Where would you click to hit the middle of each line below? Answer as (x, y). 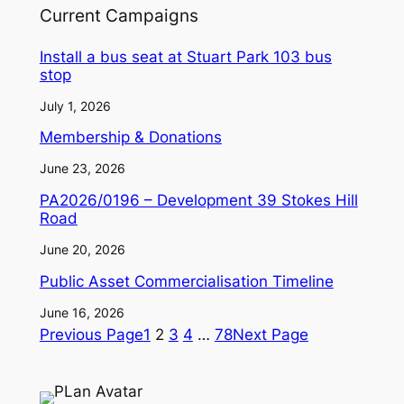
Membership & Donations (130, 138)
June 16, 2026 (82, 313)
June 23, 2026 (82, 169)
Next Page (270, 335)
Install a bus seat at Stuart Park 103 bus (185, 56)
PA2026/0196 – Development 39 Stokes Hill (198, 201)
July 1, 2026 (75, 106)
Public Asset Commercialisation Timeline (186, 282)
